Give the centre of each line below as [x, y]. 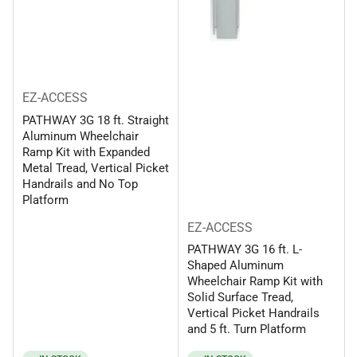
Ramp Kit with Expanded [86, 152]
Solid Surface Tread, [240, 298]
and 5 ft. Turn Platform [247, 330]
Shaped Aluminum [235, 266]
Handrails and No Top [80, 184]
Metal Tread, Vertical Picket [95, 168]
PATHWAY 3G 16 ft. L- [245, 250]
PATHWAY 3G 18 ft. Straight [95, 120]
